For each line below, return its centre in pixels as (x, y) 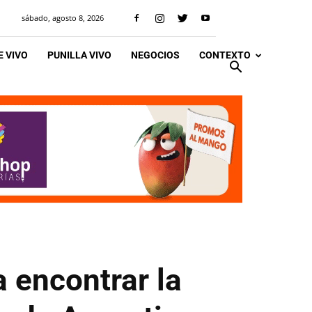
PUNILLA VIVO (79, 55)
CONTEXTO (225, 55)
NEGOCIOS (155, 55)
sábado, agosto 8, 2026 (63, 18)
